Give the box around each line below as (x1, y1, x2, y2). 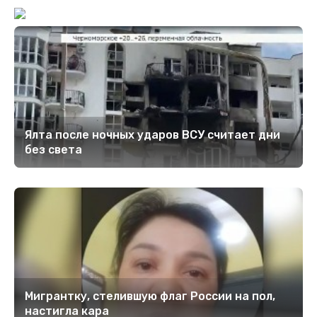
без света (25, 143, 82, 157)
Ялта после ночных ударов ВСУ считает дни (25, 128, 280, 142)
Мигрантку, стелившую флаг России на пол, (25, 289, 275, 304)
